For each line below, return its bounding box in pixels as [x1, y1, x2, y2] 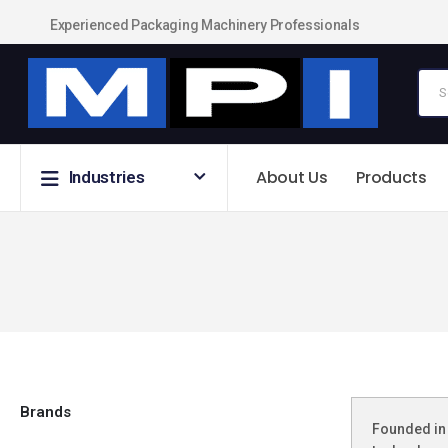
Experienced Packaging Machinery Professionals [50, 16, 360, 33]
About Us [256, 165, 328, 189]
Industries [68, 167, 145, 187]
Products [356, 165, 427, 189]
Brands [20, 403, 71, 421]
